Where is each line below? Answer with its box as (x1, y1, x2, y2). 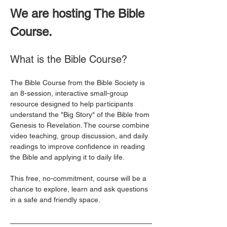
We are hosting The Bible (10, 7, 148, 20)
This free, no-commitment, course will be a (10, 174, 148, 182)
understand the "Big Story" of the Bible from (10, 110, 152, 119)
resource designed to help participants (10, 100, 135, 108)
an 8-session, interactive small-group (10, 89, 130, 97)
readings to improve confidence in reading (10, 142, 147, 150)
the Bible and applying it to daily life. (10, 153, 127, 161)
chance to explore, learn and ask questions (10, 185, 150, 193)
